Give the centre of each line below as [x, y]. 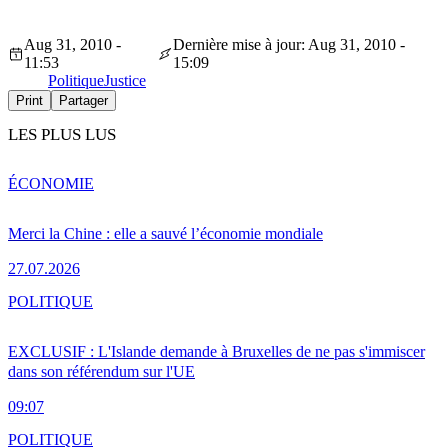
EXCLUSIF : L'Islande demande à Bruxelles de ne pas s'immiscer [216, 351]
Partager [83, 101]
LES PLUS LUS [62, 135]
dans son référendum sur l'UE [101, 371]
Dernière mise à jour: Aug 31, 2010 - [288, 45]
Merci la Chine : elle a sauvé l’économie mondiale [165, 233]
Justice [125, 81]
